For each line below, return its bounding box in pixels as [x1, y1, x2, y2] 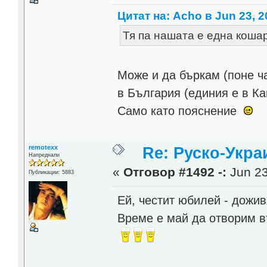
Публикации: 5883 [28, 169, 74, 175]
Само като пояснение [117, 104, 244, 117]
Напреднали [28, 151, 60, 158]
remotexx [28, 143, 58, 151]
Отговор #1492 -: [123, 164, 227, 179]
